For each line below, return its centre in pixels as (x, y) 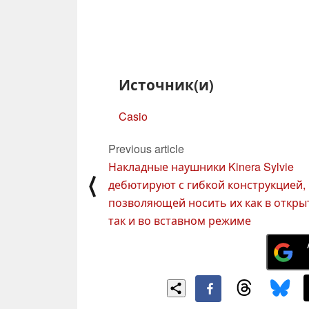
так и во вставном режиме (180, 220)
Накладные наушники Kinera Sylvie (201, 166)
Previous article (146, 148)
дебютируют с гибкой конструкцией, (207, 184)
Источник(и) (166, 84)
